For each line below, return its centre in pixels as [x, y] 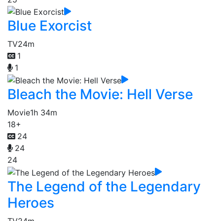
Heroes [31, 203]
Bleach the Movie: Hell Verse [100, 94]
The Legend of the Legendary [104, 186]
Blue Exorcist [50, 26]
